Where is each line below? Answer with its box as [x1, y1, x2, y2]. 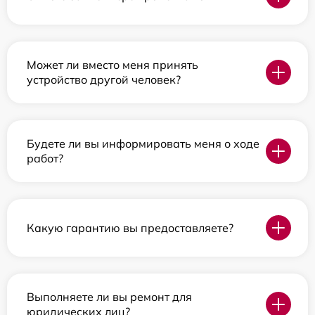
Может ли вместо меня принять [27, 58, 198, 72]
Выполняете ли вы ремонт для [27, 290, 192, 304]
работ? [27, 151, 63, 166]
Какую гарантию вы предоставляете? [27, 220, 233, 235]
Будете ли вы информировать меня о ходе [27, 136, 259, 151]
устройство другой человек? [27, 72, 181, 87]
